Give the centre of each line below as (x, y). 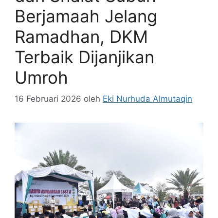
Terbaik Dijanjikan (84, 57)
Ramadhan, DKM (81, 36)
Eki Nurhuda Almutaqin (147, 99)
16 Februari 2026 (48, 99)
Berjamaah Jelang (86, 16)
